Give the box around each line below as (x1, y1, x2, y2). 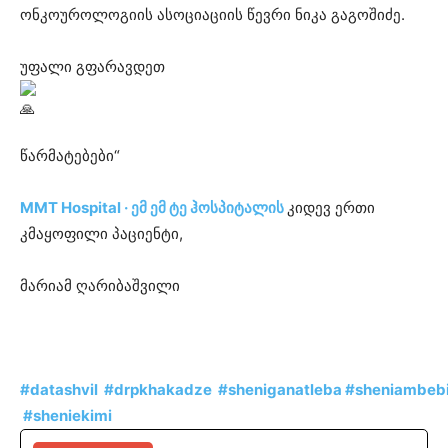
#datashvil (20, 380, 98, 399)
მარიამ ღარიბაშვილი (20, 276, 180, 295)
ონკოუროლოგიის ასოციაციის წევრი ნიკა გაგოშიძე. (20, 5, 405, 24)
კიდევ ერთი (287, 198, 375, 217)
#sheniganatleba (218, 380, 342, 399)
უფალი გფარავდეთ (20, 57, 165, 76)
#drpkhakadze (104, 380, 212, 399)
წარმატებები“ (20, 146, 120, 165)
